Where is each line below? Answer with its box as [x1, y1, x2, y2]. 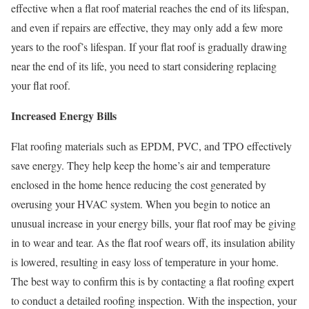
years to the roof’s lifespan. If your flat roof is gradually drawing [11, 39, 287, 54]
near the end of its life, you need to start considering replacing [11, 59, 277, 74]
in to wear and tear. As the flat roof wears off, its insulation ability [11, 235, 295, 250]
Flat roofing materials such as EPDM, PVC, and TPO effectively [11, 139, 292, 154]
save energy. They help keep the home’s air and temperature [11, 158, 270, 173]
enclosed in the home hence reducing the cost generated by [11, 177, 266, 192]
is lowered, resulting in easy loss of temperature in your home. [11, 255, 279, 270]
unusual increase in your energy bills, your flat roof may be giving [11, 216, 296, 231]
